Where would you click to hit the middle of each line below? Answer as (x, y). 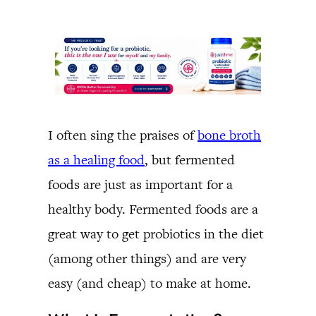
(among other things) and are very (147, 258)
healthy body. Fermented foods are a (153, 209)
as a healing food (96, 159)
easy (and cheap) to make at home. (150, 283)
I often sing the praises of (123, 135)
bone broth (229, 135)
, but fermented (190, 159)
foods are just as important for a (140, 184)
